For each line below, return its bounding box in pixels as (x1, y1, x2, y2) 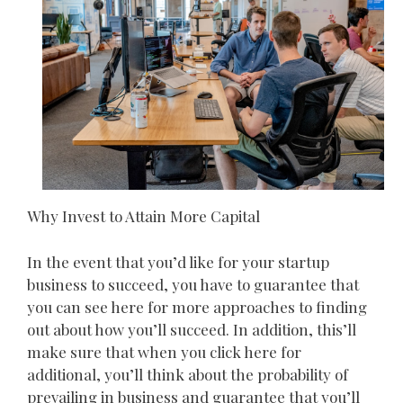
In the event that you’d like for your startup (27, 251, 329, 272)
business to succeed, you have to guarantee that (27, 273, 359, 294)
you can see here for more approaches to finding (27, 296, 367, 317)
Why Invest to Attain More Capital (27, 206, 260, 227)
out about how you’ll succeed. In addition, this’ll (27, 318, 356, 339)
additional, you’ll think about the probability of (27, 363, 348, 384)
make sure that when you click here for (27, 341, 301, 362)
